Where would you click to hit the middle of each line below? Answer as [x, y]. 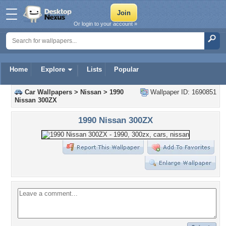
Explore [53, 69]
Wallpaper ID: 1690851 [182, 92]
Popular [126, 69]
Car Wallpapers [48, 92]
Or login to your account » [105, 24]
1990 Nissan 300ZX [116, 120]
